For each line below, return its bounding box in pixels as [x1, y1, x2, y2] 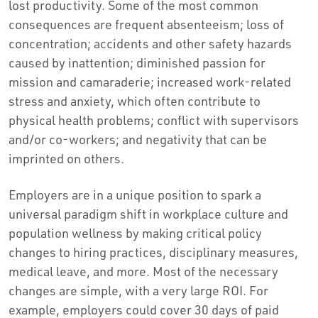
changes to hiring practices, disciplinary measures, [9, 243, 298, 260]
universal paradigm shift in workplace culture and [9, 205, 288, 221]
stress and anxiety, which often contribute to [9, 92, 261, 109]
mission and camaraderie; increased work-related [9, 73, 291, 89]
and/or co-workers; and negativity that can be [9, 131, 267, 147]
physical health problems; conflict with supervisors [9, 111, 299, 128]
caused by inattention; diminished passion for [9, 54, 265, 70]
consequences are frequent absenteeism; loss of [9, 16, 284, 32]
